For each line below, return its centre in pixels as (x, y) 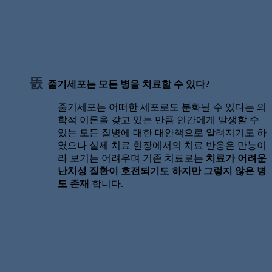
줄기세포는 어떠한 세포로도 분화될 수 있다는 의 (162, 107)
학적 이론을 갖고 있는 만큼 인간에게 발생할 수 (158, 120)
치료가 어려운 (236, 158)
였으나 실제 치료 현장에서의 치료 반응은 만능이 (162, 146)
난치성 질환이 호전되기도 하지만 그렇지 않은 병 (162, 171)
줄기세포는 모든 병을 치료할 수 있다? (128, 84)
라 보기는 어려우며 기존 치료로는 (131, 158)
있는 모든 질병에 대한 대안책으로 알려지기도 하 (162, 133)
